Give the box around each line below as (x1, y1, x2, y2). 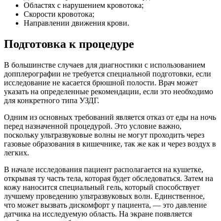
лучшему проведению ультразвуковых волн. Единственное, (4, 191, 205, 200)
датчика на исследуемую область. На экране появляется (4, 209, 192, 218)
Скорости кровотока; (24, 9, 94, 18)
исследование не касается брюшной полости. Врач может (4, 78, 198, 87)
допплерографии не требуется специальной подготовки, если (4, 69, 211, 78)
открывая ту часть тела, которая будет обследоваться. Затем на (4, 174, 213, 183)
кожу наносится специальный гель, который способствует (4, 183, 200, 191)
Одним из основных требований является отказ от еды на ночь (4, 112, 216, 121)
